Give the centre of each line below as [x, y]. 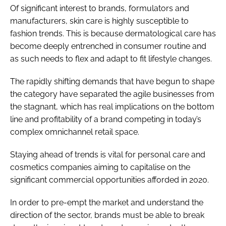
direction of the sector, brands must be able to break [107, 215]
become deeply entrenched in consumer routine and [108, 46]
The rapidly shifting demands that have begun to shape [112, 81]
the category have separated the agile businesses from [112, 94]
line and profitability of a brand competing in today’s [106, 119]
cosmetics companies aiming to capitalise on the [100, 167]
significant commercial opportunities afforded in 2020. [109, 180]
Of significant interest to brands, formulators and [100, 8]
